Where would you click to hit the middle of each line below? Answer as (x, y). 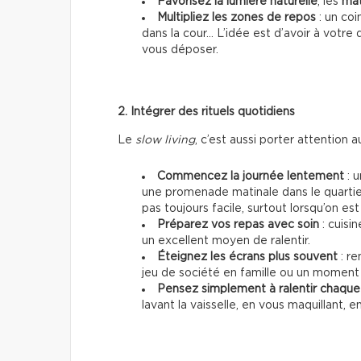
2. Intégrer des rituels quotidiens (206, 112)
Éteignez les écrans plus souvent (247, 257)
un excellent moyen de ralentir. (226, 241)
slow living (165, 141)
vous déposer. (180, 50)
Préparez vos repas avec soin (238, 225)
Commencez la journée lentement (251, 177)
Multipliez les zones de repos (237, 18)
